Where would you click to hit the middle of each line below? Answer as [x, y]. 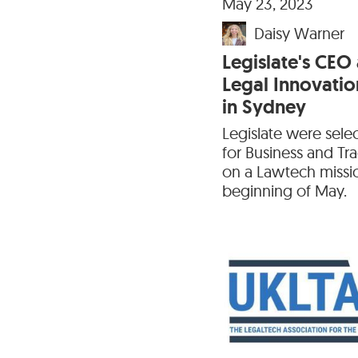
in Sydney [264, 106]
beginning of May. [284, 190]
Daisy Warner [299, 33]
